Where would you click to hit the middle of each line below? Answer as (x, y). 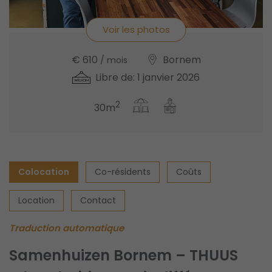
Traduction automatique (66, 228)
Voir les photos (136, 29)
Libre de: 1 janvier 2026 (148, 77)
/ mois (114, 60)
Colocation (44, 172)
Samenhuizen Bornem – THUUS (124, 255)
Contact (98, 200)
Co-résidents (123, 172)
